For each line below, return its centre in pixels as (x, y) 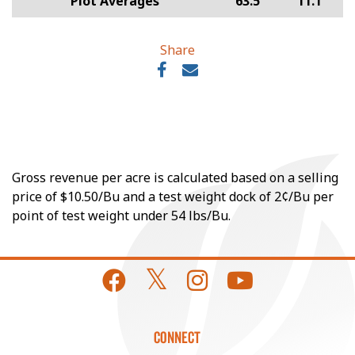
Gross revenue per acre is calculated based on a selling (175, 177)
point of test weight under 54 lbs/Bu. (121, 216)
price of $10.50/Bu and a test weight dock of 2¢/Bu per (173, 197)
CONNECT (177, 338)
